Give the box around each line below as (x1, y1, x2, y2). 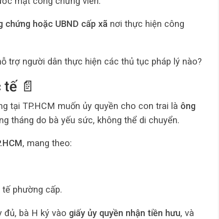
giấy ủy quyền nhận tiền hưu (69, 207, 180, 218)
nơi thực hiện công (107, 19, 184, 29)
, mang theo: (22, 138, 72, 149)
